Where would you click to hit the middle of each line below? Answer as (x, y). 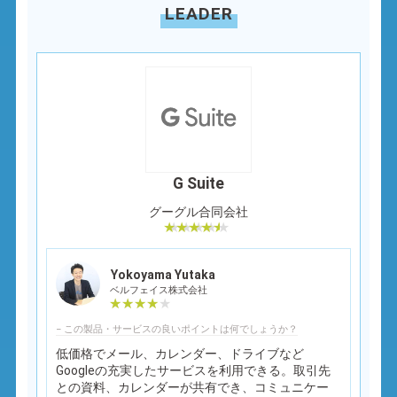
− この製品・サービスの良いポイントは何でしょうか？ (177, 329)
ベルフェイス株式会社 (159, 290)
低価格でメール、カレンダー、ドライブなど (180, 353)
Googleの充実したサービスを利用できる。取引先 (194, 370)
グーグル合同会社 (198, 211)
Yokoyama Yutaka (163, 274)
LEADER (198, 13)
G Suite (198, 183)
